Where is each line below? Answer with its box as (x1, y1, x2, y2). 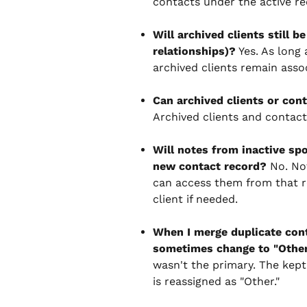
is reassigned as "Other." (153, 275, 280, 288)
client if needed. (153, 193, 238, 206)
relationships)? (153, 45, 236, 58)
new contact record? (153, 160, 267, 173)
